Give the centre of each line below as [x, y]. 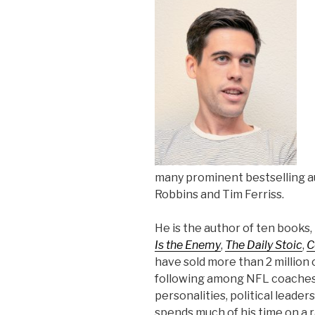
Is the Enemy [188, 245]
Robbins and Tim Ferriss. [219, 195]
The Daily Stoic [264, 245]
